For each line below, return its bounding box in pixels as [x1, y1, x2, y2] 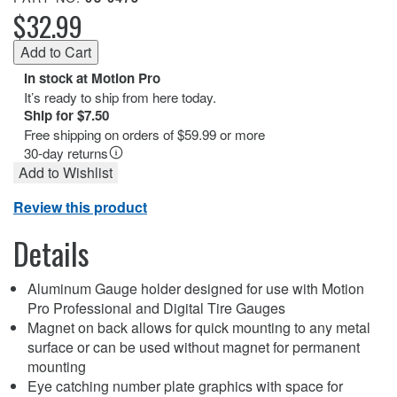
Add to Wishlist [19, 161, 113, 183]
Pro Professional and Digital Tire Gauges [27, 297, 285, 318]
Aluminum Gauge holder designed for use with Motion [27, 277, 364, 299]
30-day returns [24, 143, 108, 162]
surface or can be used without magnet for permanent [27, 336, 360, 357]
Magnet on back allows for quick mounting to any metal [27, 316, 370, 338]
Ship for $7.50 [24, 105, 109, 125]
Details [13, 230, 90, 276]
